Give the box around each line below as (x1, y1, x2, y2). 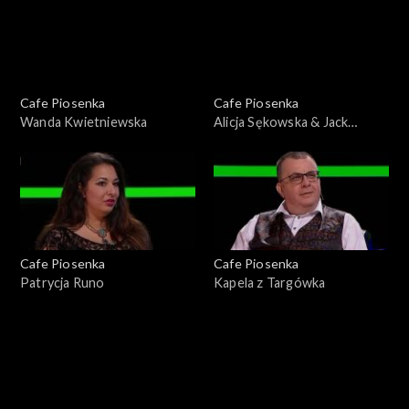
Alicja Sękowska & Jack (214, 113, 349, 130)
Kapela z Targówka (214, 274, 326, 290)
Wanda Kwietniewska (20, 113, 148, 130)
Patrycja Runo (20, 274, 105, 290)
